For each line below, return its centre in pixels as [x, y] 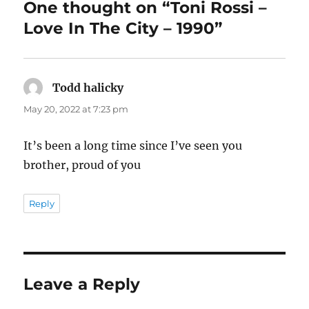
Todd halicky [88, 87]
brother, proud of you [82, 165]
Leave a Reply [82, 284]
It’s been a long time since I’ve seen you [133, 145]
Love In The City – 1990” [123, 28]
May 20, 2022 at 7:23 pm [76, 109]
